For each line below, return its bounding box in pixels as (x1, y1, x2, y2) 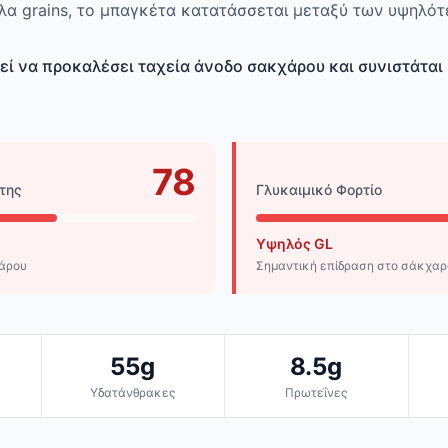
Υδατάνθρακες (90, 385, 176, 401)
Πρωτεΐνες (285, 385, 348, 401)
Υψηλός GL (256, 235, 333, 253)
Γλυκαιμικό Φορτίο (256, 181, 382, 199)
